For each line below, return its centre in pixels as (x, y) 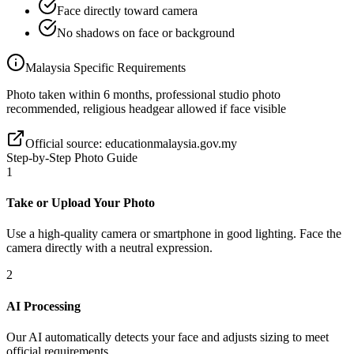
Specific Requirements (128, 67)
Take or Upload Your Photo (81, 203)
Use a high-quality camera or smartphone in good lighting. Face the (174, 234)
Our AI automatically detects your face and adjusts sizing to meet (168, 337)
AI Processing (43, 306)
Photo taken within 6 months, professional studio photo (143, 94)
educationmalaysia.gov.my (171, 143)
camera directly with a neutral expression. (109, 248)
